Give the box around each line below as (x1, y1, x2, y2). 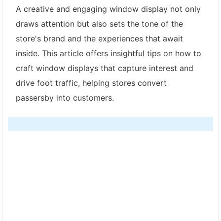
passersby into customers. (16, 92, 114, 103)
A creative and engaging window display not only (16, 3, 201, 14)
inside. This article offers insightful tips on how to (16, 48, 201, 58)
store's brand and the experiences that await (16, 33, 183, 43)
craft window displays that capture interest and (16, 63, 193, 73)
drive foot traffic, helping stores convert (16, 77, 167, 88)
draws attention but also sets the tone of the (16, 18, 183, 29)
